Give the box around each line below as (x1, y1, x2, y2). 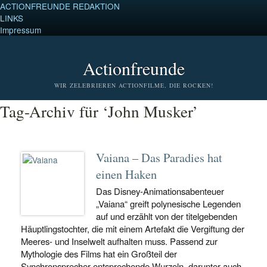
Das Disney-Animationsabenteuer (96, 185, 224, 197)
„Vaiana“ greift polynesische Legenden (96, 197, 241, 210)
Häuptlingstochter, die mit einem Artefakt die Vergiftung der (21, 222, 244, 235)
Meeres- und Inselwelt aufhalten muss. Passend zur (21, 235, 218, 247)
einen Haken (96, 166, 157, 182)
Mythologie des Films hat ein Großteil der (21, 247, 177, 260)
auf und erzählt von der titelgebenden (96, 210, 237, 222)
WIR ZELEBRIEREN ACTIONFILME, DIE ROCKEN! (54, 81, 213, 89)
